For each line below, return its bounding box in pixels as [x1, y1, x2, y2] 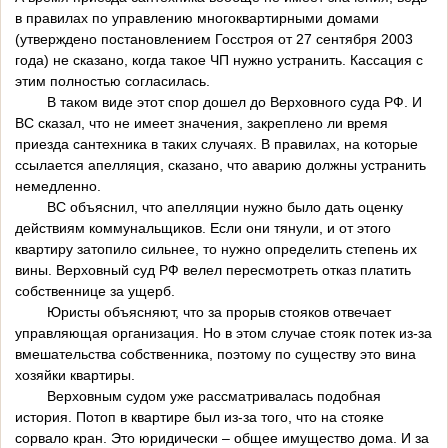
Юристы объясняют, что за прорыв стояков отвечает [15, 304, 391, 321]
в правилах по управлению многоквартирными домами [15, 10, 379, 27]
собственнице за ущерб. [15, 283, 175, 300]
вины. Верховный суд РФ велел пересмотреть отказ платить [15, 262, 411, 279]
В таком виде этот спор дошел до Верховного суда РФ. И [15, 94, 422, 111]
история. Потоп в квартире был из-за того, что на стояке [15, 409, 384, 426]
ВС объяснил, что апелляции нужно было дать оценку [15, 199, 403, 216]
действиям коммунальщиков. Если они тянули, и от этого [15, 220, 391, 237]
